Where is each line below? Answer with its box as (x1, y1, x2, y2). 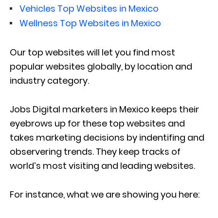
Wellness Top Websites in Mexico (19, 17, 161, 29)
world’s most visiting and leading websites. (10, 159, 195, 172)
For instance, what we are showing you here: (10, 188, 200, 200)
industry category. (10, 74, 89, 87)
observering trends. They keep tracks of (10, 145, 181, 158)
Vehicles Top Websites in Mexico (19, 2, 159, 15)
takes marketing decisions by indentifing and (10, 131, 204, 144)
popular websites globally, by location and (10, 60, 192, 73)
